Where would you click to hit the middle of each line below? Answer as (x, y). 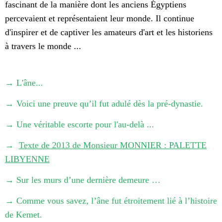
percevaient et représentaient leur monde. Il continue (100, 19)
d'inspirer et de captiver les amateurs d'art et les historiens (109, 32)
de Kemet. (24, 215)
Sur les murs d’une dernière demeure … (88, 180)
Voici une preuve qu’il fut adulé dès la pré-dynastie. (110, 104)
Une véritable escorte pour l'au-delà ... (85, 125)
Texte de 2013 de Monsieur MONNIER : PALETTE (113, 145)
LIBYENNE (27, 159)
